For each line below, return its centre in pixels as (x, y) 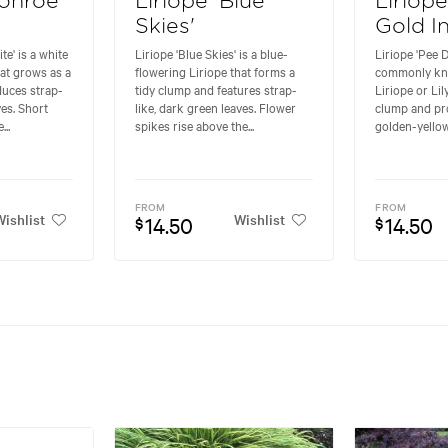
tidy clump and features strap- (215, 89)
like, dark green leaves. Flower (215, 107)
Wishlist (260, 218)
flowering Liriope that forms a (214, 71)
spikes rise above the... (194, 125)
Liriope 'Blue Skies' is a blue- (211, 53)
